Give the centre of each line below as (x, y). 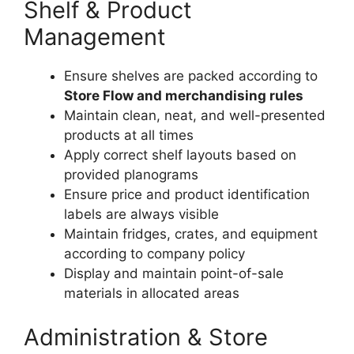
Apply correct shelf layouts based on (180, 155)
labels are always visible (141, 215)
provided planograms (131, 175)
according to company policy (154, 254)
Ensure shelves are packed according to (191, 76)
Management (95, 37)
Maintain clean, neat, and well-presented (195, 116)
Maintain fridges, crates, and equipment (191, 234)
